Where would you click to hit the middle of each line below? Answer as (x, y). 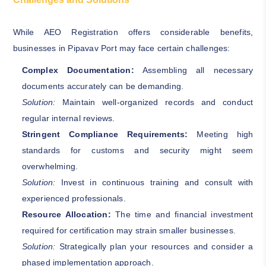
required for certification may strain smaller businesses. (129, 230)
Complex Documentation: (78, 70)
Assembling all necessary (194, 70)
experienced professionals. (74, 198)
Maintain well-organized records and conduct (154, 102)
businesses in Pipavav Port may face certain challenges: (121, 48)
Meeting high (221, 134)
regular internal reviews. (68, 118)
